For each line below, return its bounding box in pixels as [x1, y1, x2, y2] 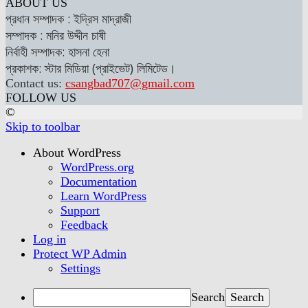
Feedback [60, 218, 108, 232]
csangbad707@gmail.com [65, 76, 195, 90]
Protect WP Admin [33, 247, 126, 261]
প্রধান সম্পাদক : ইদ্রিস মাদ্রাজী [5, 10, 131, 27]
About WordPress [33, 146, 121, 160]
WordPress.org [60, 160, 134, 175]
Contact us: [5, 76, 65, 90]
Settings [60, 261, 100, 276]
